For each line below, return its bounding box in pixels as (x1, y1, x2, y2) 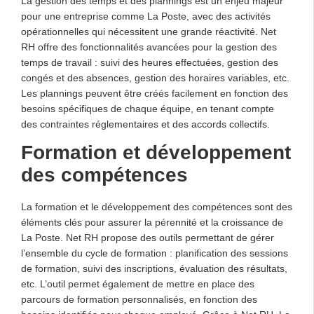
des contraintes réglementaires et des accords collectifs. (21, 118, 270, 130)
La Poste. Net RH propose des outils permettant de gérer (21, 231, 274, 243)
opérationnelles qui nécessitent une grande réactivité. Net (21, 25, 276, 37)
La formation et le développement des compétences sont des (21, 200, 292, 212)
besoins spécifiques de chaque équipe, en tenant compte (21, 102, 274, 114)
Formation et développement (21, 141, 291, 163)
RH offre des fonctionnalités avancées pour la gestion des (21, 41, 277, 53)
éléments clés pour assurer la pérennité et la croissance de (21, 216, 283, 228)
